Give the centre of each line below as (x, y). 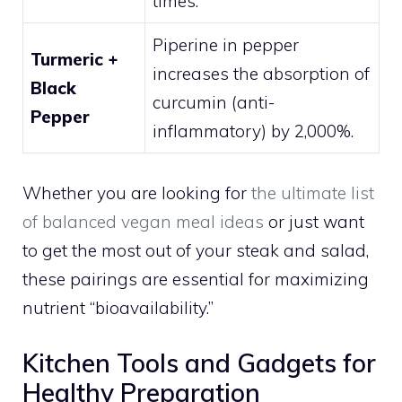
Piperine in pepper (226, 44)
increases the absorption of (261, 73)
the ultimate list (313, 193)
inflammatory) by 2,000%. (253, 131)
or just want (314, 222)
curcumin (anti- (214, 102)
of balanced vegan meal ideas (143, 222)
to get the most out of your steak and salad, (196, 251)
